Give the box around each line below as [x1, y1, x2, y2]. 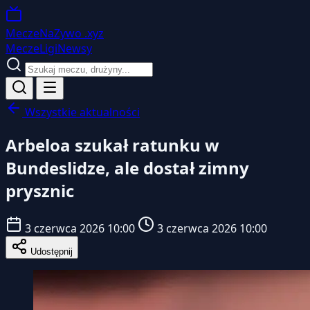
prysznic [6, 179, 74, 202]
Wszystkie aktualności [22, 104, 140, 120]
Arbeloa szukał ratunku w [6, 133, 219, 156]
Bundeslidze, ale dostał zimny [6, 156, 249, 179]
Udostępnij [28, 246, 73, 257]
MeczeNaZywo [6, 26, 82, 41]
